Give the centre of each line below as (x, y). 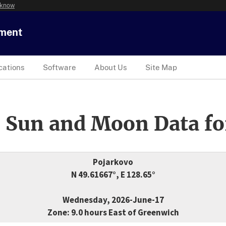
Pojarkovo (113, 162)
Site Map (161, 67)
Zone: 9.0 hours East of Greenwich (113, 213)
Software (60, 67)
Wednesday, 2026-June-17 (113, 200)
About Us (111, 67)
